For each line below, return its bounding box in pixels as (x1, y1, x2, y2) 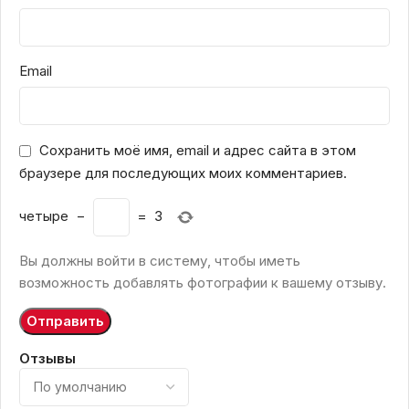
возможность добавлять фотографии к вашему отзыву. (19, 274, 386, 292)
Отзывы (19, 350, 76, 368)
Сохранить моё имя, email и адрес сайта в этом (39, 142, 356, 160)
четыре (19, 207, 68, 225)
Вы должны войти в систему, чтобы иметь (19, 252, 300, 270)
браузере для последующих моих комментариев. (19, 164, 347, 183)
